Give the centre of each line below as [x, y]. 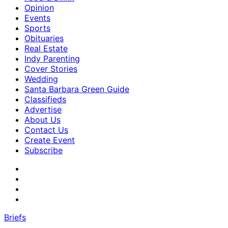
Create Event [50, 140]
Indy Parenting [52, 59]
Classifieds [45, 99]
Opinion [39, 8]
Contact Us [46, 130]
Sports [37, 28]
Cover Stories [51, 69]
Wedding [41, 79]
